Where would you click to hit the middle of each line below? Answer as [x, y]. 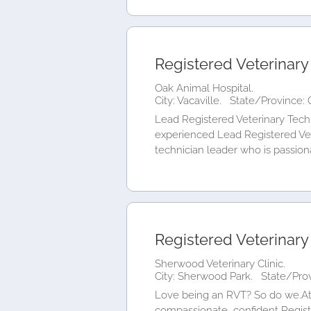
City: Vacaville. [190, 100]
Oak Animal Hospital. [204, 88]
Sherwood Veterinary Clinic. [220, 263]
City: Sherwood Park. [205, 276]
